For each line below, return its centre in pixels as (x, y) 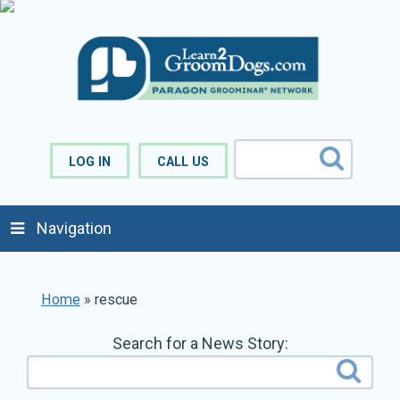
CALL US (183, 162)
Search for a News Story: (200, 344)
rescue (117, 300)
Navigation (74, 228)
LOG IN (89, 162)
